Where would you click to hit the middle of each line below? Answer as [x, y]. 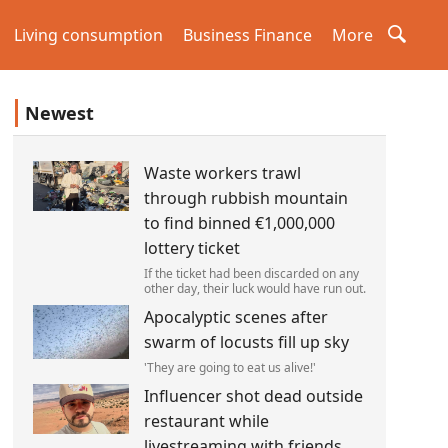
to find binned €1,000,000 [239, 223]
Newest [59, 113]
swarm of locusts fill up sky [246, 342]
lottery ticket [191, 248]
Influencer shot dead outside [253, 396]
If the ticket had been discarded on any [251, 273]
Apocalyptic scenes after [235, 317]
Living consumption [88, 35]
